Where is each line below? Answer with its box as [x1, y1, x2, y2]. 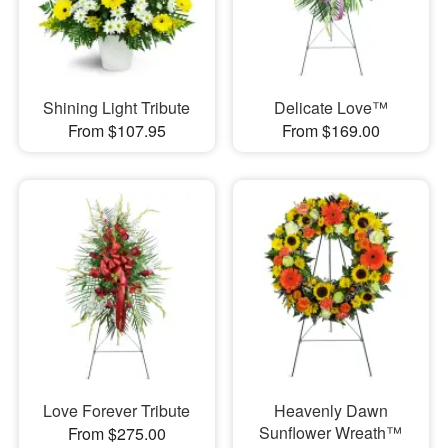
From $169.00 [281, 118, 380, 142]
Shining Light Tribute [43, 95, 191, 119]
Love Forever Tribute [43, 399, 191, 423]
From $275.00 [67, 422, 166, 446]
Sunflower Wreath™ [259, 421, 403, 445]
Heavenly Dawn [273, 399, 388, 423]
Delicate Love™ [273, 95, 388, 119]
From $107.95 [67, 118, 166, 142]
